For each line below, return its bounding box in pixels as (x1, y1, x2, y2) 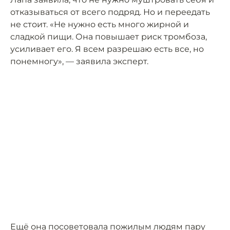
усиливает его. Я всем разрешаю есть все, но (10, 44, 204, 54)
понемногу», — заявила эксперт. (10, 56, 148, 67)
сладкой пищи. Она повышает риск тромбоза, (10, 32, 207, 42)
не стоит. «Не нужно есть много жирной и (10, 20, 189, 30)
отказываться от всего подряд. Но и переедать (10, 7, 210, 17)
